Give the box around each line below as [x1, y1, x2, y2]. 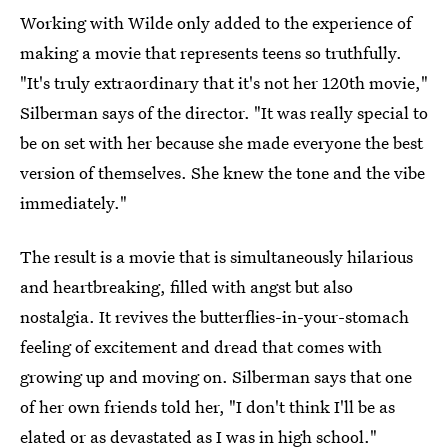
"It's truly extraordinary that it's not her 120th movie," [20, 70, 428, 94]
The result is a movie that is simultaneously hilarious [20, 244, 413, 268]
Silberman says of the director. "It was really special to [20, 100, 428, 124]
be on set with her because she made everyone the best [20, 130, 423, 154]
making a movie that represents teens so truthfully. [20, 40, 402, 64]
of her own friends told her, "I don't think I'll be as [20, 394, 395, 418]
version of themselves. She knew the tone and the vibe [20, 160, 425, 184]
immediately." [20, 190, 127, 214]
